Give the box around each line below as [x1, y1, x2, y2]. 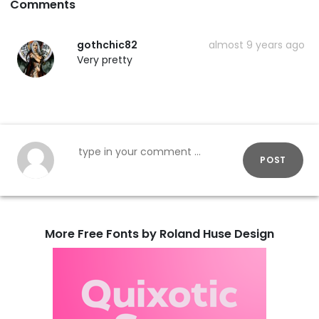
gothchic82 [77, 37, 137, 52]
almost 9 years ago [209, 37, 305, 52]
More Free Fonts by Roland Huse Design [45, 225, 274, 242]
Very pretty [77, 52, 132, 67]
